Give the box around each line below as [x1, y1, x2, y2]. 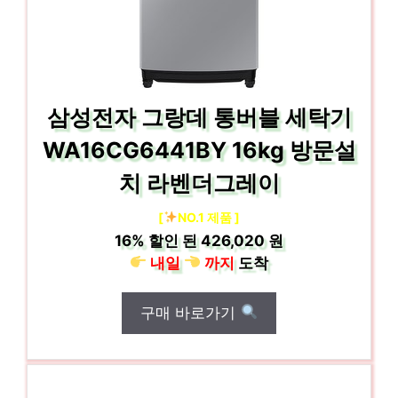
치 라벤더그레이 [118, 169, 280, 196]
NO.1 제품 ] [177, 209, 240, 225]
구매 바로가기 [140, 303, 241, 322]
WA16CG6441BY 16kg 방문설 [42, 136, 356, 163]
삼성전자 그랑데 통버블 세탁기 [46, 103, 352, 131]
